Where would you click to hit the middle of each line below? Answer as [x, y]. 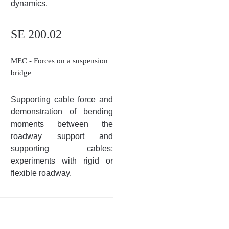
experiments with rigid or [62, 161]
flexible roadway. [41, 173]
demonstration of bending [62, 112]
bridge [21, 73]
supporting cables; [62, 148]
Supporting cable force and [62, 99]
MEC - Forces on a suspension [59, 61]
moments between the [62, 124]
